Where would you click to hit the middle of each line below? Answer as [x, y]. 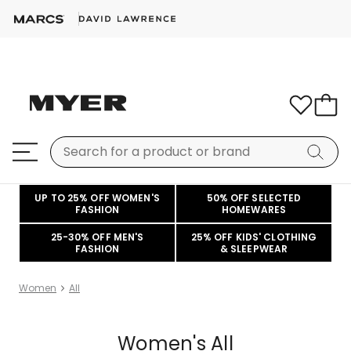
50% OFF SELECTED [254, 198]
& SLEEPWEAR [254, 249]
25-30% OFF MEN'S [97, 237]
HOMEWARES [254, 210]
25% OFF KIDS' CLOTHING [254, 237]
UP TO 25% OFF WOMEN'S [97, 198]
